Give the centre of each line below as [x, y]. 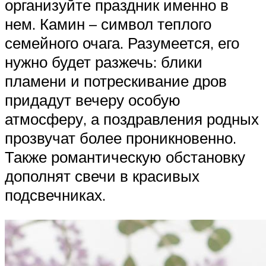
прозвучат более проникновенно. [121, 137]
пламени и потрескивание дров [116, 80]
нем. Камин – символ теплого [108, 23]
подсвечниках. [55, 194]
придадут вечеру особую [93, 99]
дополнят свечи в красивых [102, 175]
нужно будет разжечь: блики [104, 61]
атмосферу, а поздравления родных [132, 118]
